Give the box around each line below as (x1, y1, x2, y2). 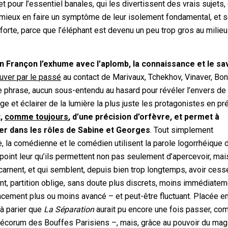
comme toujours (5, 111, 69, 122)
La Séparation (44, 204, 95, 214)
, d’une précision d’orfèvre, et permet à (68, 111, 220, 122)
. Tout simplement (150, 125, 214, 135)
